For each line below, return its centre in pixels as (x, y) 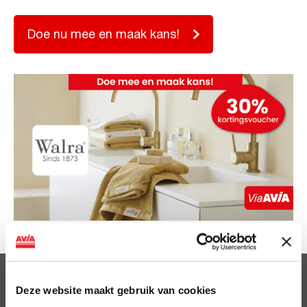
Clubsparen (47, 283)
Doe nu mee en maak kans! (103, 35)
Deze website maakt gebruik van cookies (116, 290)
